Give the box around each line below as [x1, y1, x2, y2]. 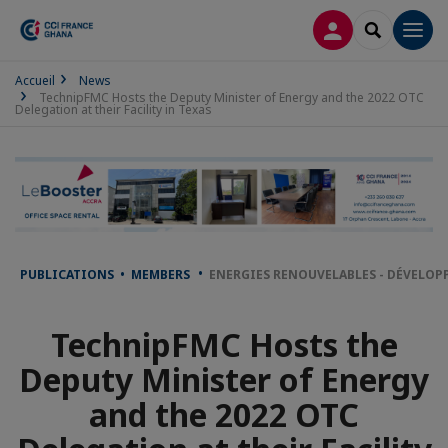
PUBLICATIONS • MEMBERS [20, 266, 193, 284]
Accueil [15, 72, 55, 89]
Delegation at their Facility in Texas [15, 101, 212, 118]
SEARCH [372, 19, 426, 38]
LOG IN [332, 19, 383, 38]
